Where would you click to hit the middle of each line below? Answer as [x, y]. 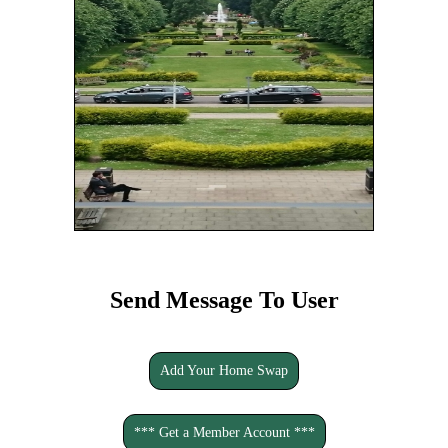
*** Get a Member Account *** [224, 432]
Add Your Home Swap [224, 370]
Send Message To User [224, 299]
